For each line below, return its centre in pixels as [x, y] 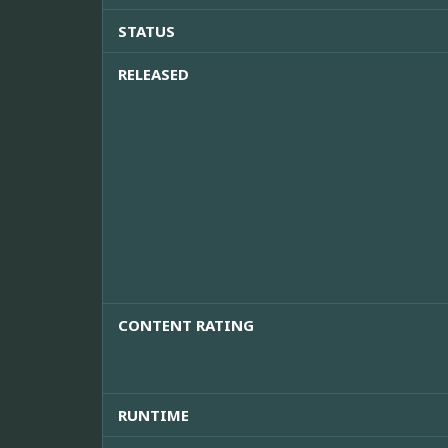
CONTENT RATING [186, 325]
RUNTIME [153, 415]
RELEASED [153, 74]
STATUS [146, 31]
